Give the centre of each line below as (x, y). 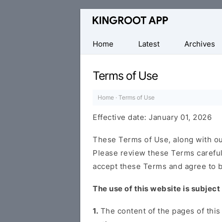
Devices (95, 69)
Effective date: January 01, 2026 (152, 117)
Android (95, 56)
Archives (200, 44)
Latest (149, 44)
